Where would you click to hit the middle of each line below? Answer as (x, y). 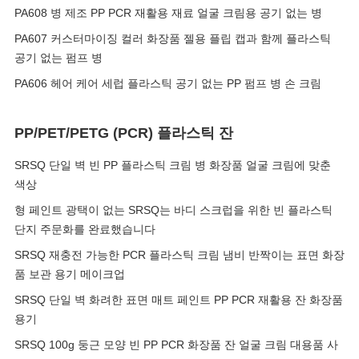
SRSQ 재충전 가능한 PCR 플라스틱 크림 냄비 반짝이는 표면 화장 (179, 255)
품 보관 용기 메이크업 (70, 274)
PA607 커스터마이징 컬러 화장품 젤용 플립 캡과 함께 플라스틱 (173, 38)
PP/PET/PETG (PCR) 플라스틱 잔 (124, 133)
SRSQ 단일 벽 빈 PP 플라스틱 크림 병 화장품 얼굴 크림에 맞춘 (173, 165)
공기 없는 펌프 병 (58, 58)
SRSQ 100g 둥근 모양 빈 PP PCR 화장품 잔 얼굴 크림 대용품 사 (176, 345)
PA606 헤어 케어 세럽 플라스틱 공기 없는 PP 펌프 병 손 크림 (168, 83)
